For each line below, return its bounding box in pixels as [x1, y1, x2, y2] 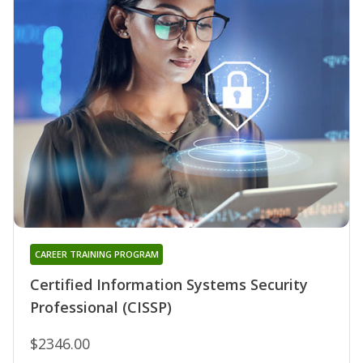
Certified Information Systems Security [30, 274, 308, 294]
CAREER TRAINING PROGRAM [34, 247, 159, 260]
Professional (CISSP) [30, 297, 172, 317]
